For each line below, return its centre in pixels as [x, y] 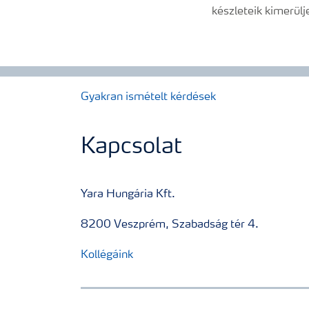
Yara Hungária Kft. [128, 195]
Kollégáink [107, 255]
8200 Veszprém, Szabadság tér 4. [170, 225]
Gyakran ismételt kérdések [148, 97]
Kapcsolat [131, 148]
